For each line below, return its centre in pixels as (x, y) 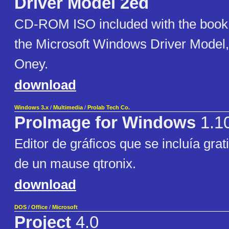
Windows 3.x (31, 108)
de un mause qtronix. (75, 164)
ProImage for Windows (105, 123)
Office (39, 207)
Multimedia (68, 108)
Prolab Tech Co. (109, 108)
